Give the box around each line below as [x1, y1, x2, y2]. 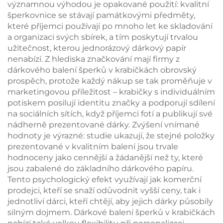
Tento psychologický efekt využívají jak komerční [7, 175, 202, 184]
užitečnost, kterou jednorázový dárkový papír [7, 43, 186, 53]
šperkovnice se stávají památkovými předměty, [7, 10, 195, 20]
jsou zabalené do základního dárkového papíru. [7, 164, 194, 173]
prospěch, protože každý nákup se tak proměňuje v [7, 76, 212, 86]
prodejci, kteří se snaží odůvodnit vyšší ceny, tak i [7, 186, 201, 195]
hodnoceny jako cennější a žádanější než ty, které [7, 153, 203, 162]
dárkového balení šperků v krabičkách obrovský [7, 65, 197, 75]
